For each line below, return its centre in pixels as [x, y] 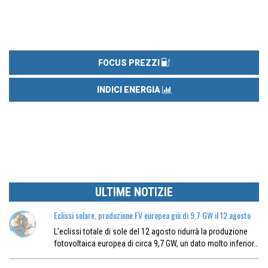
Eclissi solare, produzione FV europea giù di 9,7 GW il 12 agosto [152, 215]
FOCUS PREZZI [130, 63]
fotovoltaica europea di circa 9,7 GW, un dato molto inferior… [156, 244]
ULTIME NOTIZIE [134, 192]
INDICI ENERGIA [129, 90]
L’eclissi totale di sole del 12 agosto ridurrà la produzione [150, 232]
